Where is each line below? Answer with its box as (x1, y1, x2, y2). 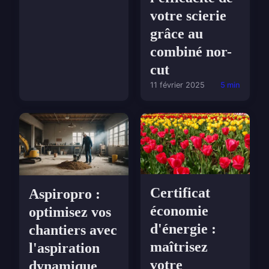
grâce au (150, 26, 203, 42)
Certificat (150, 185, 210, 201)
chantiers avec (29, 222, 117, 238)
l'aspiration (29, 240, 100, 256)
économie (150, 203, 208, 219)
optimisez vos (29, 204, 111, 220)
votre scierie (150, 8, 226, 24)
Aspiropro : (29, 186, 100, 202)
